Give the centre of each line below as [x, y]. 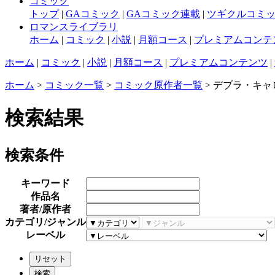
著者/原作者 [45, 209]
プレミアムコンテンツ [219, 62]
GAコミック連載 [163, 14]
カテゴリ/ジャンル [45, 222]
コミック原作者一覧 [158, 85]
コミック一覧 [74, 85]
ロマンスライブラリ [74, 26]
